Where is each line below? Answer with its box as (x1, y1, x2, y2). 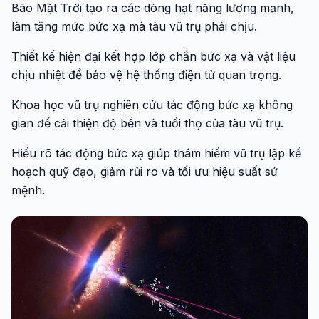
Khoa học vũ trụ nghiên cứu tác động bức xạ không (11, 98, 293, 112)
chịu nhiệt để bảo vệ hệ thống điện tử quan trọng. (11, 68, 281, 82)
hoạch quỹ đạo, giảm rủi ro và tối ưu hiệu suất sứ (11, 164, 278, 179)
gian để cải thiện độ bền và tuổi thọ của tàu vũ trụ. (11, 116, 283, 130)
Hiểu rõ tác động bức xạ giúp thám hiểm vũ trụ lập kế (11, 146, 301, 160)
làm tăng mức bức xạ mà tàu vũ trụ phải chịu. (11, 19, 257, 33)
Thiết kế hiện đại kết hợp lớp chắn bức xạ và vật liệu (11, 49, 296, 63)
